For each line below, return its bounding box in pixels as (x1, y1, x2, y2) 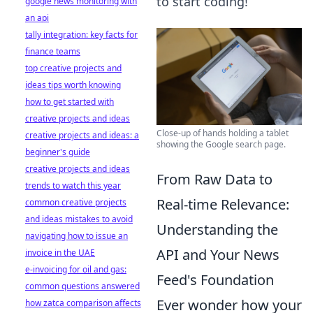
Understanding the (156, 219, 278, 239)
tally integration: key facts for (25, 29, 138, 41)
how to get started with (25, 96, 114, 108)
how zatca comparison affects (25, 297, 141, 309)
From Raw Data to (156, 169, 272, 189)
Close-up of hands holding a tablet (156, 126, 289, 139)
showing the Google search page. (156, 138, 286, 150)
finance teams (25, 45, 80, 57)
